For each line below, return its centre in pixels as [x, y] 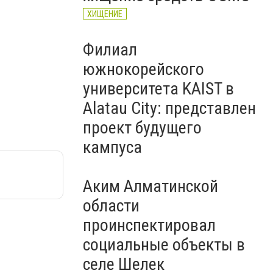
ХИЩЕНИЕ [105, 14]
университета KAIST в [158, 89]
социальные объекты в [164, 245]
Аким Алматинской [151, 186]
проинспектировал [149, 225]
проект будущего [142, 128]
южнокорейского [144, 69]
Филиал [110, 50]
